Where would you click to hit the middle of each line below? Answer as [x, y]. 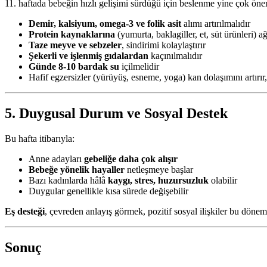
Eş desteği [25, 211]
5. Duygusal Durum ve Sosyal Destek [116, 113]
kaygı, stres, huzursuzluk [158, 180]
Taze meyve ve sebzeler [75, 45]
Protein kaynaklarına [72, 34]
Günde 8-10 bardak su [74, 66]
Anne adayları [56, 159]
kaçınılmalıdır [175, 55]
